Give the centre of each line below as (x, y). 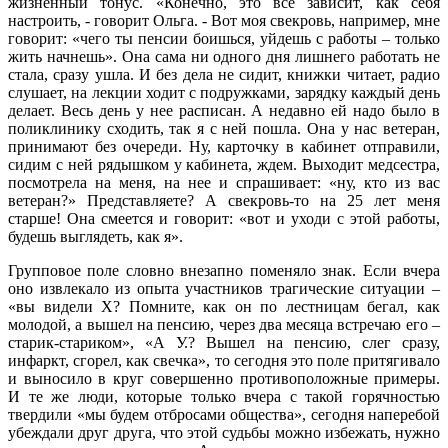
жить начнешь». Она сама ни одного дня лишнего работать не (224, 56)
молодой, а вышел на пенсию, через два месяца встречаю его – (224, 324)
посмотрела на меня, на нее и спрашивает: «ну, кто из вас (224, 182)
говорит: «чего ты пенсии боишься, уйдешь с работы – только (224, 38)
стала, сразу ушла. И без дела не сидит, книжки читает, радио (224, 74)
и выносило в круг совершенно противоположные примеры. (224, 378)
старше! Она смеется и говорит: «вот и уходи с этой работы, (224, 218)
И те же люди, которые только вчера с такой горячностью (224, 396)
